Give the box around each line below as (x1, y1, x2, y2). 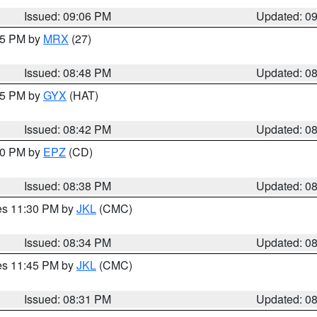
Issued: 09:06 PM (24, 8, 112, 24)
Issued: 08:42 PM (24, 121, 112, 137)
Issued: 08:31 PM (24, 291, 112, 307)
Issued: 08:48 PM (24, 64, 112, 81)
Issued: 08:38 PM (24, 178, 112, 194)
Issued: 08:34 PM (24, 234, 112, 250)
